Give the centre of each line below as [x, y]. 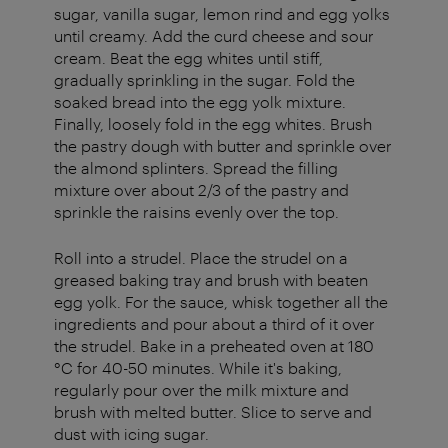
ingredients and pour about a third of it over [214, 324]
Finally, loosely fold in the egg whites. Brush [213, 124]
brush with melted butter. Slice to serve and [213, 412]
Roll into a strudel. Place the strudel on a [201, 258]
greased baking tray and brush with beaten [211, 280]
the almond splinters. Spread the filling [196, 168]
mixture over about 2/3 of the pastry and [201, 190]
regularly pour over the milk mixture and [201, 390]
